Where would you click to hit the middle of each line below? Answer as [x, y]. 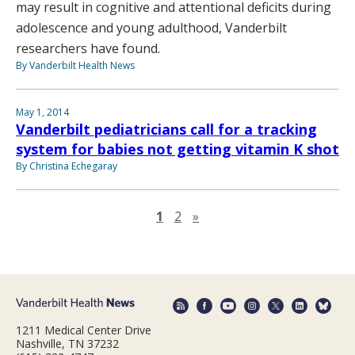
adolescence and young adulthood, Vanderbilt [151, 28]
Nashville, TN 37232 [67, 343]
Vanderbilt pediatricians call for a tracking [166, 130]
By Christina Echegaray [67, 166]
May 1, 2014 [42, 113]
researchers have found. [88, 49]
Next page [229, 216]
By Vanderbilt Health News [75, 66]
